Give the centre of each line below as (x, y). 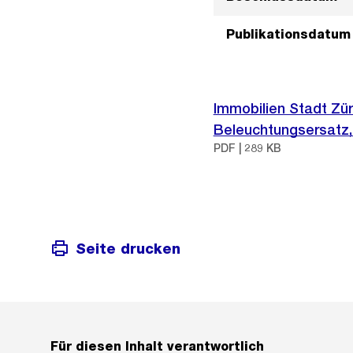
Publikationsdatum (288, 34)
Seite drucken (128, 248)
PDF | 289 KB (247, 148)
